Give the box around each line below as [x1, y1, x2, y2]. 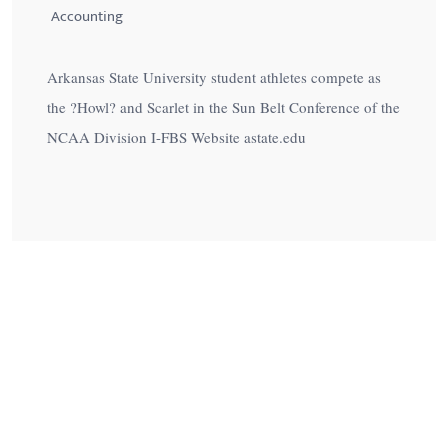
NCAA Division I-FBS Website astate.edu [47, 126, 306, 147]
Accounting [50, 3, 123, 29]
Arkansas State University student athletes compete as [47, 66, 381, 87]
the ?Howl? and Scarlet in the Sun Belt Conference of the [47, 96, 400, 117]
